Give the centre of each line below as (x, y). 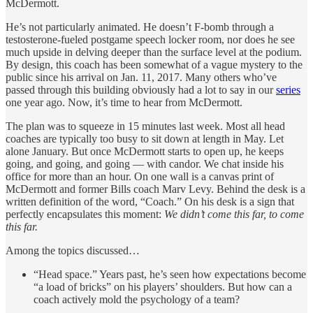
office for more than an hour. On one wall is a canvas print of (140, 176)
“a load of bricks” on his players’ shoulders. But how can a (163, 286)
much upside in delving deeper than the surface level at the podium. (154, 52)
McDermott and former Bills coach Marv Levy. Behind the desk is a (155, 189)
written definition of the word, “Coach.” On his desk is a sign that (150, 201)
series (288, 89)
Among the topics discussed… (73, 250)
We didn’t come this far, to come (234, 214)
